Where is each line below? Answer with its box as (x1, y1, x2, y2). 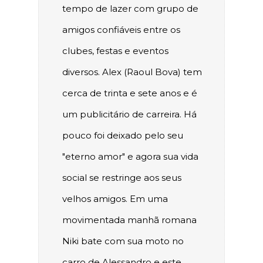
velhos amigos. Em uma (62, 193, 168, 205)
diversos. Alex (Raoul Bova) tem (62, 66, 202, 78)
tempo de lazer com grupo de (62, 3, 198, 15)
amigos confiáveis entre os (62, 24, 180, 36)
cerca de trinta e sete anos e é (62, 87, 197, 99)
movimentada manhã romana (62, 214, 197, 226)
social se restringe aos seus (62, 172, 181, 184)
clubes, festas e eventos (62, 45, 168, 57)
